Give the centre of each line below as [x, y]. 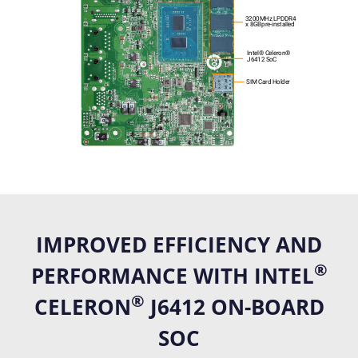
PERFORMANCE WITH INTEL [172, 275]
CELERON [82, 306]
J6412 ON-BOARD [234, 306]
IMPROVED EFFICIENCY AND [179, 244]
